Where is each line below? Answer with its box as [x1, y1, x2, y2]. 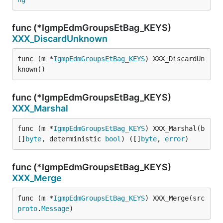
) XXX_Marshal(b [145, 124, 205, 132]
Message [41, 205, 69, 213]
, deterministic [41, 135, 105, 143]
